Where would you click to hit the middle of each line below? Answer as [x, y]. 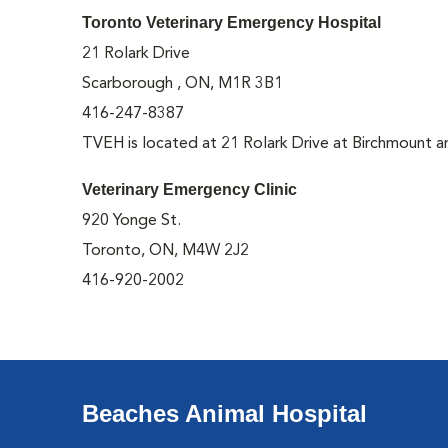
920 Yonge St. [132, 221]
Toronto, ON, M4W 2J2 [166, 251]
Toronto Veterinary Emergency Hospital [232, 22]
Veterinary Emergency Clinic [190, 189]
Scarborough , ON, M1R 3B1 [183, 84]
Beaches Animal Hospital [225, 413]
